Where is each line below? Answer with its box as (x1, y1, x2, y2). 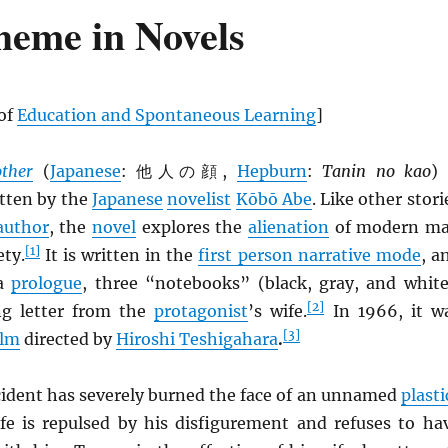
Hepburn (236, 161, 307, 181)
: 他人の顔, (120, 161, 237, 181)
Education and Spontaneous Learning (16, 105, 316, 125)
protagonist (154, 301, 249, 321)
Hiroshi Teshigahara (115, 329, 278, 349)
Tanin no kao (322, 161, 432, 181)
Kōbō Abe (235, 189, 312, 209)
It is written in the (40, 245, 199, 265)
